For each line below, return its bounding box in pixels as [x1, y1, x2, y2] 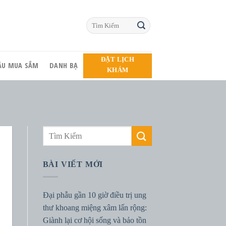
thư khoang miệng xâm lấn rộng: [42, 203, 147, 212]
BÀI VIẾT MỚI [42, 160, 103, 169]
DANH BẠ [49, 61, 78, 70]
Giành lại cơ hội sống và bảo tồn [42, 215, 146, 224]
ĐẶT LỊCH [100, 55, 135, 63]
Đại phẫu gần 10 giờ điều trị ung [42, 190, 146, 199]
